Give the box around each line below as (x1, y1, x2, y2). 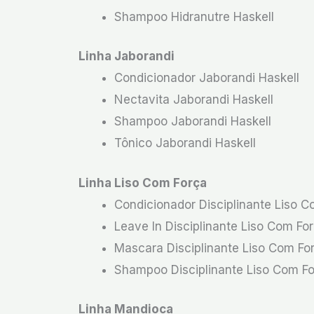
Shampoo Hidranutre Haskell (114, 9, 274, 24)
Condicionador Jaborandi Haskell (114, 71, 299, 85)
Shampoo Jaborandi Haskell (114, 114, 271, 128)
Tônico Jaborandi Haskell (114, 136, 256, 150)
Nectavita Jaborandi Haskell (114, 93, 273, 107)
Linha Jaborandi (78, 49, 175, 63)
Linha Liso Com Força (78, 175, 207, 190)
